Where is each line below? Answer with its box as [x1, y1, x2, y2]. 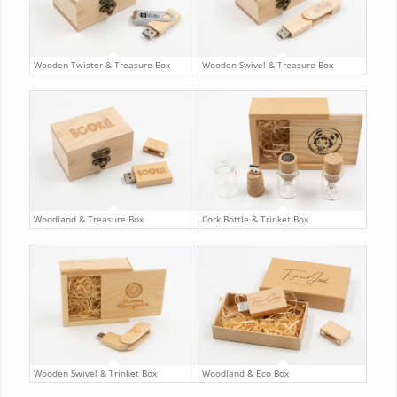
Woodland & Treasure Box [33, 213, 144, 226]
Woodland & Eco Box [201, 366, 289, 379]
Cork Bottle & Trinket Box [201, 213, 308, 226]
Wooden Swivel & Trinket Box [33, 366, 157, 379]
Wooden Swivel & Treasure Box [201, 58, 333, 72]
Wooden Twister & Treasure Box [33, 58, 170, 72]
